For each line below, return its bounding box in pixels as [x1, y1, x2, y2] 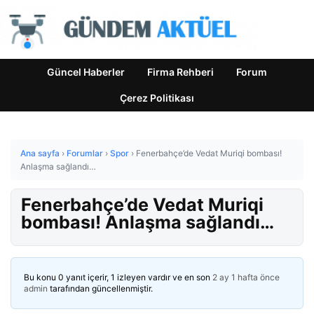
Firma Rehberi [147, 66, 214, 78]
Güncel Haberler [47, 66, 125, 78]
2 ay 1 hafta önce [212, 272, 280, 282]
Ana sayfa [20, 148, 60, 158]
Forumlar [67, 148, 103, 158]
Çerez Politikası [120, 92, 194, 104]
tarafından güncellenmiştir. [48, 283, 153, 294]
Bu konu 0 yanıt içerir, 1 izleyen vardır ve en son [24, 272, 212, 282]
